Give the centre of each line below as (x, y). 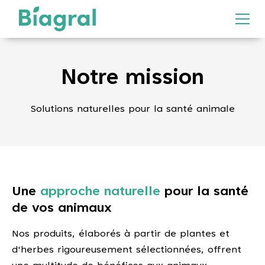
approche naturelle (100, 192)
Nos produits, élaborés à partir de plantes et (121, 234)
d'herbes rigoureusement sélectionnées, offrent (127, 250)
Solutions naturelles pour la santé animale (132, 109)
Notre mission (132, 79)
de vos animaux (62, 209)
